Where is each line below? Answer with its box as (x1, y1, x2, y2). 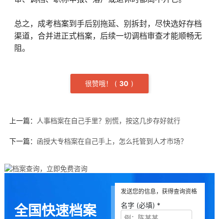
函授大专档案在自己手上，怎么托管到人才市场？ (36, 137, 187, 145)
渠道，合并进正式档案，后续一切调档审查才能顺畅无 (14, 31, 202, 41)
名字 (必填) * (121, 201, 161, 209)
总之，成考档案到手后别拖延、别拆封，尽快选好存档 (14, 19, 202, 28)
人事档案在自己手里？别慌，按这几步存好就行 (36, 116, 180, 125)
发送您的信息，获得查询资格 (121, 188, 197, 195)
